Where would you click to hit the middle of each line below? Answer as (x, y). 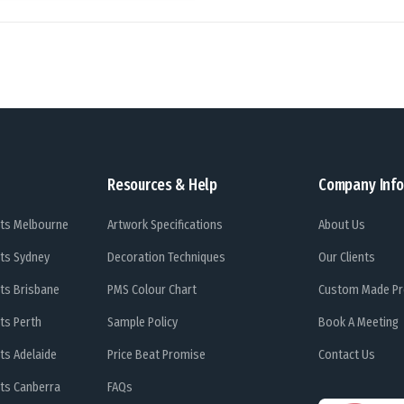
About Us (342, 225)
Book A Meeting (358, 323)
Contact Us (347, 355)
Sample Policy (142, 323)
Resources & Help (163, 185)
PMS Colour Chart (152, 290)
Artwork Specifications (165, 225)
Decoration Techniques (166, 258)
